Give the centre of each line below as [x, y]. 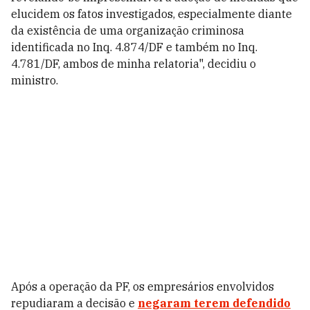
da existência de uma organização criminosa [128, 30]
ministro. [35, 80]
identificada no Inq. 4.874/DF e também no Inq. [134, 47]
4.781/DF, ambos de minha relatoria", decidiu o [134, 64]
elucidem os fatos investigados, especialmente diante [152, 14]
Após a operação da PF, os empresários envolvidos [143, 286]
